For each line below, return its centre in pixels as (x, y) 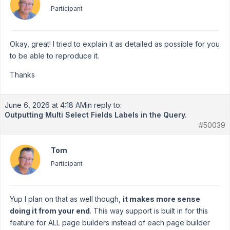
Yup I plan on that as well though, (66, 199)
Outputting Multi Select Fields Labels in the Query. (96, 115)
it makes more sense (161, 199)
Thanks (22, 75)
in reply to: (104, 105)
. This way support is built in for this (149, 211)
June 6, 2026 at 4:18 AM (45, 105)
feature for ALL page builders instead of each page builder (110, 223)
